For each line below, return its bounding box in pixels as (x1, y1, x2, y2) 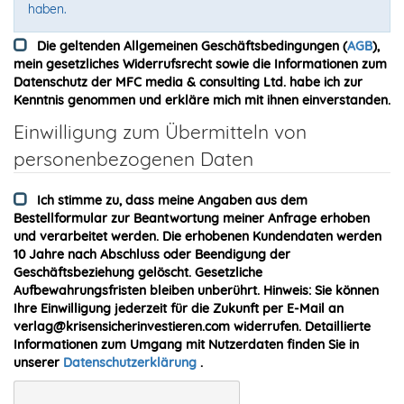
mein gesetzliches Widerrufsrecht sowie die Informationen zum (14, 55, 387, 72)
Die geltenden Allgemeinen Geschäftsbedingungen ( (37, 37, 347, 54)
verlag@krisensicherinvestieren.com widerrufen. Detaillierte (14, 317, 371, 335)
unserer (14, 353, 63, 371)
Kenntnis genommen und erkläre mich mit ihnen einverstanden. (14, 91, 390, 108)
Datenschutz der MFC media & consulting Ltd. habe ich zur (14, 73, 363, 90)
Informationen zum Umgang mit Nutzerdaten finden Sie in (14, 335, 359, 353)
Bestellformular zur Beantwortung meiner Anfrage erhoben (14, 209, 370, 226)
